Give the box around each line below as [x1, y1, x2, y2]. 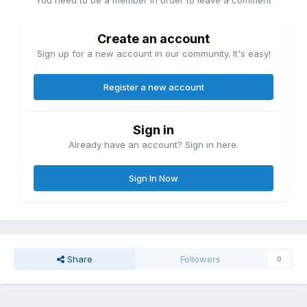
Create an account [97, 31, 210, 46]
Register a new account [103, 81, 204, 93]
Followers [180, 253, 221, 265]
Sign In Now [129, 172, 178, 184]
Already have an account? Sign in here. [69, 138, 238, 150]
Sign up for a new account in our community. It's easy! [36, 47, 271, 59]
